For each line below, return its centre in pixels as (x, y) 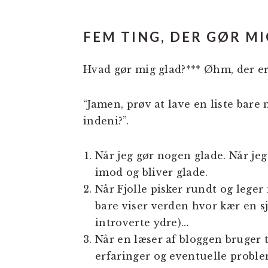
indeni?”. (106, 121)
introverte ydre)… (142, 223)
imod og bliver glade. (152, 173)
